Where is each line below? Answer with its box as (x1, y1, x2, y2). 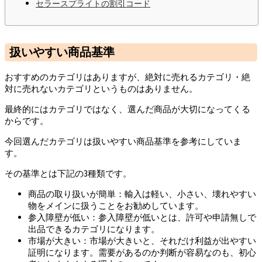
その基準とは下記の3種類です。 (5, 167, 132, 179)
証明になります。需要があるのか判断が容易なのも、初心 (28, 246, 256, 258)
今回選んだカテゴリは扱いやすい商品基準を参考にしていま (5, 135, 242, 147)
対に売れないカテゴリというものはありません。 (5, 82, 198, 94)
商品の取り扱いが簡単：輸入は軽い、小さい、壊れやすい (28, 188, 256, 199)
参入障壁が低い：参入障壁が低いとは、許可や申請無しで (28, 211, 256, 223)
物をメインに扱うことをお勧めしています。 (28, 199, 204, 211)
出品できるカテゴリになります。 (28, 223, 160, 235)
